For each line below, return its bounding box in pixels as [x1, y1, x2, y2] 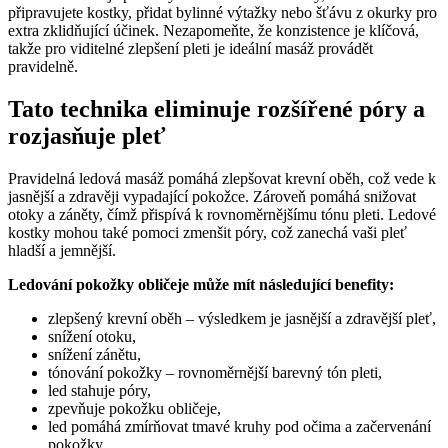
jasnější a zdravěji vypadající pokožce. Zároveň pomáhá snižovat [8, 188, 416, 206]
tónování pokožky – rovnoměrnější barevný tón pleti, [48, 364, 382, 382]
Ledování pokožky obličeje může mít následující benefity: [8, 276, 394, 294]
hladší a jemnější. [8, 242, 116, 260]
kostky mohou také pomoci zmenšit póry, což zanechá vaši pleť [8, 224, 407, 242]
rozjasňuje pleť [8, 123, 166, 150]
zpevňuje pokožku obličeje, [48, 400, 221, 418]
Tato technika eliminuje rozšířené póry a [8, 96, 425, 123]
